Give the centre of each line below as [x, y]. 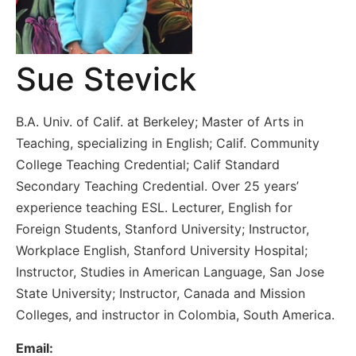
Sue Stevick [106, 79]
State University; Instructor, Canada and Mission [161, 294]
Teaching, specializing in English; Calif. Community [168, 143]
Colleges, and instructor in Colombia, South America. [175, 315]
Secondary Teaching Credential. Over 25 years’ [157, 186]
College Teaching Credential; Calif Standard [148, 165]
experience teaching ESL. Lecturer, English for [154, 208]
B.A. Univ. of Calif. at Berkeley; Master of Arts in [160, 122]
